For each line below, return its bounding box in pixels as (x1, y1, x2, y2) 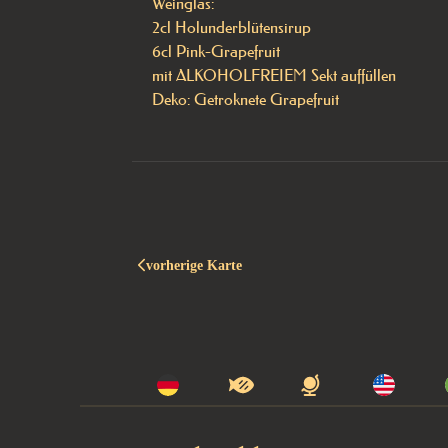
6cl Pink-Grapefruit (152, 41, 284, 61)
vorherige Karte (146, 257, 242, 273)
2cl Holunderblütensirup (152, 17, 315, 37)
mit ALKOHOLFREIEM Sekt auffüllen (152, 65, 396, 85)
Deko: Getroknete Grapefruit (152, 89, 339, 109)
